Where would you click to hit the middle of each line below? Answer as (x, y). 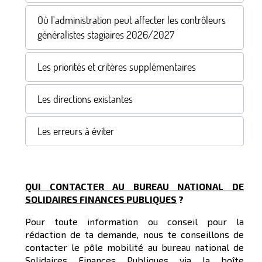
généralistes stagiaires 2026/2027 (106, 35)
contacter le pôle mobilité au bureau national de (135, 247)
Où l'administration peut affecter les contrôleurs (132, 20)
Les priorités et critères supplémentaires (117, 67)
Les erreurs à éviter (76, 132)
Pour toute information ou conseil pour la (135, 222)
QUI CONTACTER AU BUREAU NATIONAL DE (135, 187)
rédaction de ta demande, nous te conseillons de (135, 235)
